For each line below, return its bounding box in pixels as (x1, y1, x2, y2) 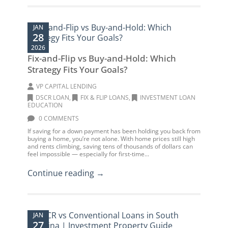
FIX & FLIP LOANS (80, 93, 129, 102)
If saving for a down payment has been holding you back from (27, 127, 201, 135)
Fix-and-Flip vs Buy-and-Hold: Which (27, 52, 176, 64)
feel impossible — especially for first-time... (27, 150, 149, 158)
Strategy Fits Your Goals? (27, 64, 128, 75)
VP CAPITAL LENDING (36, 82, 97, 91)
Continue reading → (27, 167, 104, 179)
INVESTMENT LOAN (140, 93, 195, 102)
